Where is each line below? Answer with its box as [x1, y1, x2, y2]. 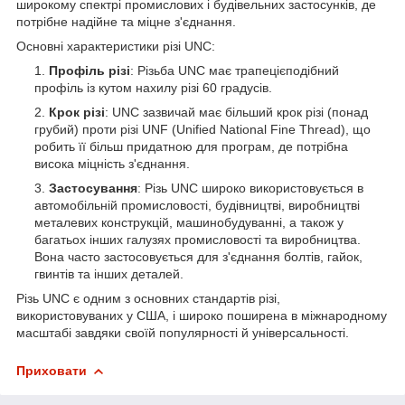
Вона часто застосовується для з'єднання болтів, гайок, [34, 249, 363, 264]
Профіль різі [49, 62, 130, 78]
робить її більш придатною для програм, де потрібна [34, 138, 348, 154]
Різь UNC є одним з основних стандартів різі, [16, 290, 280, 306]
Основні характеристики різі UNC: [16, 38, 215, 53]
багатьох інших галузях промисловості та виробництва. [34, 231, 361, 247]
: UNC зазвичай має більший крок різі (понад [105, 104, 368, 119]
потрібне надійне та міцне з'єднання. [16, 14, 236, 29]
